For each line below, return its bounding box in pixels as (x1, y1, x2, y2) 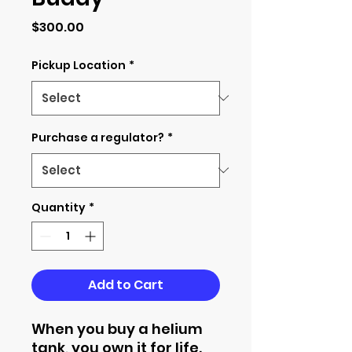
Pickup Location (31, 57, 126, 73)
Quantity (31, 199, 86, 215)
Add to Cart (88, 275, 163, 294)
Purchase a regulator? (31, 129, 164, 145)
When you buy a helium (31, 318, 203, 339)
